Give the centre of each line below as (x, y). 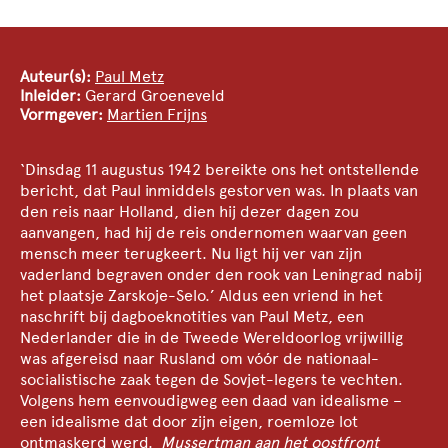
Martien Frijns (157, 114)
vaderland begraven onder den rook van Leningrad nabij (221, 274)
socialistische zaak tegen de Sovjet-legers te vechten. (211, 379)
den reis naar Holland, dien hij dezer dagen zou (189, 211)
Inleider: (50, 95)
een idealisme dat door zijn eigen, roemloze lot (189, 421)
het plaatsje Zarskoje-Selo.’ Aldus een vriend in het (201, 295)
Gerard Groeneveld (153, 95)
